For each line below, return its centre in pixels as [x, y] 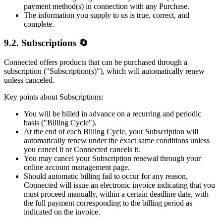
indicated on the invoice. [62, 212]
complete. [39, 24]
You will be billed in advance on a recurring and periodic [112, 114]
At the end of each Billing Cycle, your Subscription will [111, 132]
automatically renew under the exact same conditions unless [117, 141]
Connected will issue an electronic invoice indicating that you [119, 185]
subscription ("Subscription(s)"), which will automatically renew [104, 71]
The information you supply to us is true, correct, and [107, 15]
